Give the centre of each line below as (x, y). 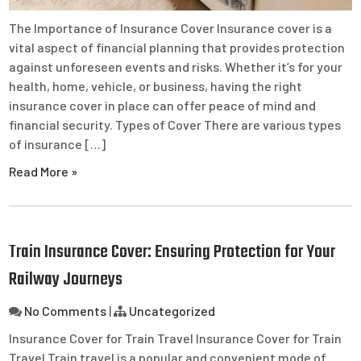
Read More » (44, 171)
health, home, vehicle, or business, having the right (156, 85)
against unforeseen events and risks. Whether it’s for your (176, 66)
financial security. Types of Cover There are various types (175, 124)
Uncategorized (172, 310)
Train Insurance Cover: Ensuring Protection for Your (172, 252)
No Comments (66, 310)
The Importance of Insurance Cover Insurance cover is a (171, 27)
